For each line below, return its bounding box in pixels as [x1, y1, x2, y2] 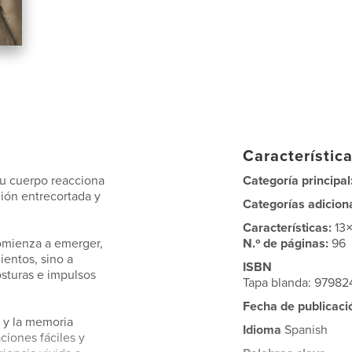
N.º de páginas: [243, 236, 332, 251]
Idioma [243, 322, 282, 338]
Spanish [281, 322, 328, 338]
